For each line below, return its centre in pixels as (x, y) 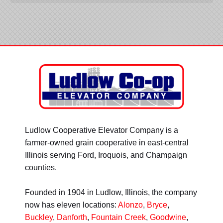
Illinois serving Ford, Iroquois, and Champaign (106, 155)
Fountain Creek (118, 218)
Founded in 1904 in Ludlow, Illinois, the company (111, 193)
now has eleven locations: (71, 205)
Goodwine (168, 218)
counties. (41, 168)
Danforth (72, 218)
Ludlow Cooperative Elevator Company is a (102, 130)
